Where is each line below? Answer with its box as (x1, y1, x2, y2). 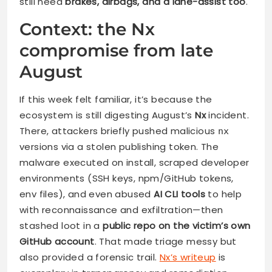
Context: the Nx (19, 18, 155, 39)
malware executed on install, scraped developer (19, 155, 250, 169)
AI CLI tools (154, 187, 206, 200)
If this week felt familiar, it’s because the (19, 92, 212, 106)
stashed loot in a (19, 219, 103, 232)
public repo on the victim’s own (103, 219, 251, 232)
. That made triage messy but (94, 234, 237, 248)
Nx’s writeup (159, 250, 216, 263)
